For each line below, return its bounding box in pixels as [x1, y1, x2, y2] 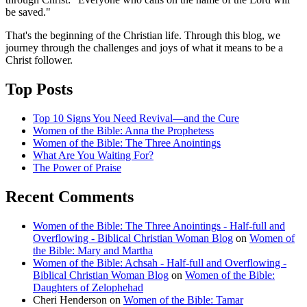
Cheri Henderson [33, 293, 107, 306]
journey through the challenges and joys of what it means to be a [5, 42, 283, 54]
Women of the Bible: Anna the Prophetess [33, 125, 214, 137]
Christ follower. [5, 54, 73, 66]
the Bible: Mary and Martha [33, 244, 153, 256]
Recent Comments [5, 188, 134, 206]
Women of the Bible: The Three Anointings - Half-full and [33, 219, 285, 232]
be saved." [5, 6, 51, 19]
